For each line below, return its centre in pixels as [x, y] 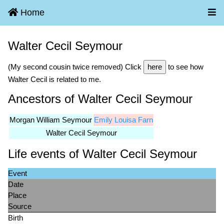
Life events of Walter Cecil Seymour [102, 154]
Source [20, 206]
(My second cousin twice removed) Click [76, 67]
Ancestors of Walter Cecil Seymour [100, 99]
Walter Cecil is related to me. [54, 79]
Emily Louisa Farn [123, 120]
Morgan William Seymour [51, 120]
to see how [185, 67]
